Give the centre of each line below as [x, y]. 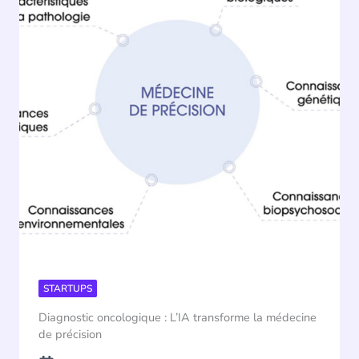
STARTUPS [68, 288]
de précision [70, 334]
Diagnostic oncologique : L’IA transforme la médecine [177, 317]
